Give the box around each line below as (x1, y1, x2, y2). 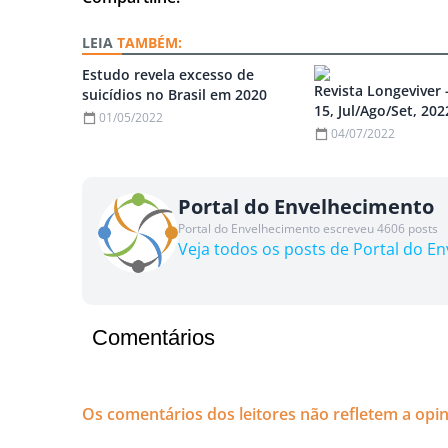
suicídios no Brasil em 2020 (82, 85, 268, 105)
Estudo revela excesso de (82, 65, 255, 85)
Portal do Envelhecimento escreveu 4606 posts (178, 220, 439, 238)
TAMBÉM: (117, 33, 183, 53)
